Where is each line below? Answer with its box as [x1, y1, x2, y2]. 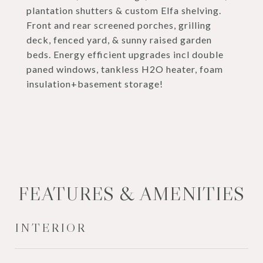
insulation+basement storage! [26, 78, 163, 89]
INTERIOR [15, 220, 86, 235]
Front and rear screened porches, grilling [26, 19, 211, 31]
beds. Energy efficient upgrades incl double [26, 49, 224, 60]
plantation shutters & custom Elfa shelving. [26, 5, 221, 16]
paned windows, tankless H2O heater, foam [26, 63, 223, 75]
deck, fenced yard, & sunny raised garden [26, 34, 212, 45]
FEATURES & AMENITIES [18, 182, 245, 205]
